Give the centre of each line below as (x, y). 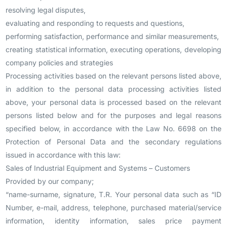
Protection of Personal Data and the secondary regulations (113, 142)
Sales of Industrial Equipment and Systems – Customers (98, 168)
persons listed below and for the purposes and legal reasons (113, 115)
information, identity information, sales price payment (113, 221)
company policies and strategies (60, 63)
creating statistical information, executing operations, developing (113, 49)
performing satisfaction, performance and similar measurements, (112, 36)
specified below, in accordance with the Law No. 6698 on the (113, 128)
